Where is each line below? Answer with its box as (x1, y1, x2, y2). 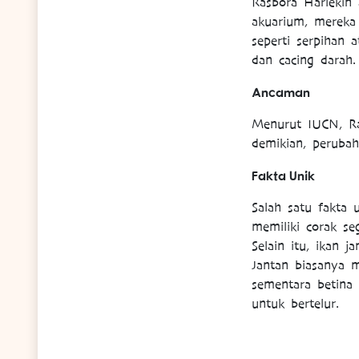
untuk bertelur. (251, 296, 339, 312)
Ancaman (251, 85, 310, 100)
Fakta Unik (251, 168, 315, 184)
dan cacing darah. (251, 53, 356, 68)
